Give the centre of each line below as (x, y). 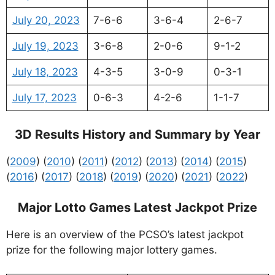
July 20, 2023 (46, 21)
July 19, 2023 (45, 46)
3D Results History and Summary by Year (137, 134)
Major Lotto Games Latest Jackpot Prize (137, 208)
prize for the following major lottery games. (112, 250)
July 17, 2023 (44, 98)
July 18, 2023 (45, 72)
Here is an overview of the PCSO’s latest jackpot (125, 235)
